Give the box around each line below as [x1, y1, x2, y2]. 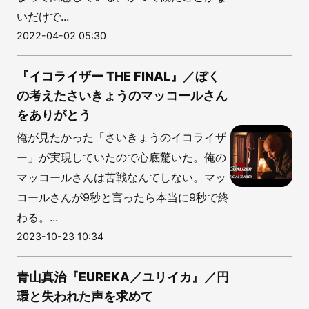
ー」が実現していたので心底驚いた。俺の [17, 150, 226, 164]
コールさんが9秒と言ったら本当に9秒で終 [17, 190, 229, 204]
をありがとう [17, 107, 91, 122]
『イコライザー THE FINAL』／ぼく [17, 68, 220, 83]
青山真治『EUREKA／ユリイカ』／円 [17, 269, 229, 284]
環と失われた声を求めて [17, 288, 153, 303]
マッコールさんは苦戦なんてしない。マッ [17, 170, 226, 184]
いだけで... [17, 9, 69, 23]
